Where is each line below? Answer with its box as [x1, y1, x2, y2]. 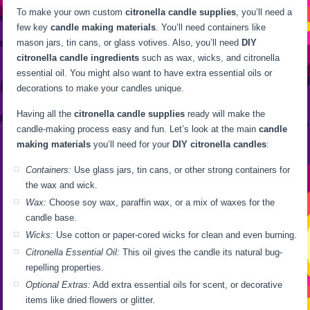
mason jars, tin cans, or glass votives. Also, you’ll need [17, 37, 242, 48]
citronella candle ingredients [17, 53, 140, 63]
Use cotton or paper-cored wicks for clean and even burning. [53, 230, 298, 240]
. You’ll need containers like [156, 22, 266, 33]
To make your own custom [17, 7, 126, 17]
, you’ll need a [236, 7, 293, 17]
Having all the [17, 109, 75, 119]
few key [17, 22, 51, 33]
